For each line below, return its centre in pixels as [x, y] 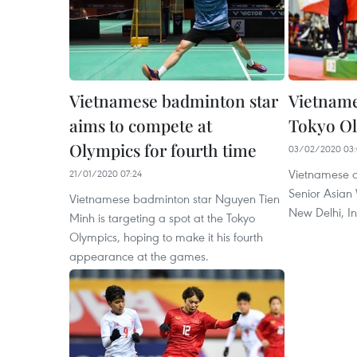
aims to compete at [141, 126]
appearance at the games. [139, 256]
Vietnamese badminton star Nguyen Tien [175, 199]
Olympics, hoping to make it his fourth [166, 237]
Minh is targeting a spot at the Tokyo [162, 218]
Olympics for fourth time [163, 150]
